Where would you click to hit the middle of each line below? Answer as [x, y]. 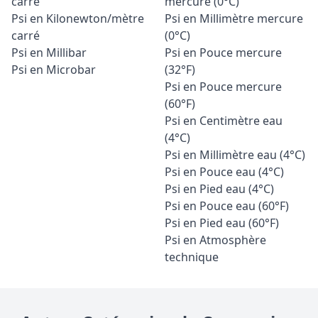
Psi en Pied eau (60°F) [222, 223]
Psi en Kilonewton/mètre [78, 18]
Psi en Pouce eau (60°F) [227, 206]
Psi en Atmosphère [216, 240]
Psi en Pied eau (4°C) [220, 189]
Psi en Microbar [54, 70]
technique [192, 257]
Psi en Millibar [49, 53]
